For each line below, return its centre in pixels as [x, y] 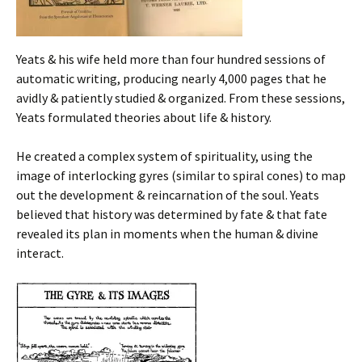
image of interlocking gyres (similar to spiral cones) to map [181, 176]
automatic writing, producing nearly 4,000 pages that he [171, 79]
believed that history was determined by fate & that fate [172, 215]
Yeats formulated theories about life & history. [144, 118]
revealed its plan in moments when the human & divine [167, 234]
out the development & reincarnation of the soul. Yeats [168, 195]
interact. [40, 253]
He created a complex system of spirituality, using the [164, 156]
